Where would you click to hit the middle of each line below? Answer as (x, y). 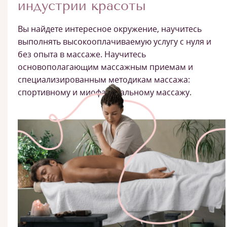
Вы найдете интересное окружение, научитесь (110, 29)
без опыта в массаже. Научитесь (82, 54)
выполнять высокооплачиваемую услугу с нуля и (115, 42)
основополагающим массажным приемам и (105, 67)
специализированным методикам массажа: (104, 80)
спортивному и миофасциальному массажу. (105, 92)
